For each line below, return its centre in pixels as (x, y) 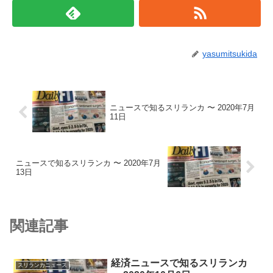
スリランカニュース (42, 265)
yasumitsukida (230, 53)
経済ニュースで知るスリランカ (179, 263)
